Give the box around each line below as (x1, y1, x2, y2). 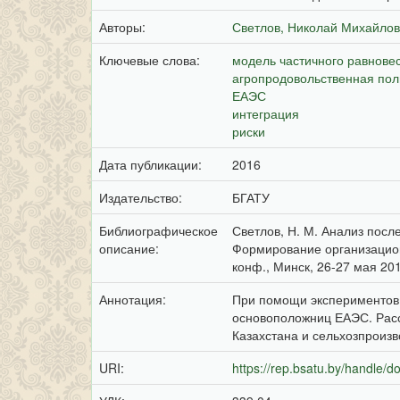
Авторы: (99, 18, 149, 36)
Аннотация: (99, 290, 170, 308)
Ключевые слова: (99, 51, 204, 69)
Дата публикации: (99, 155, 205, 173)
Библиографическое (99, 221, 218, 239)
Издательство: (99, 188, 186, 206)
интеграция (232, 104, 299, 122)
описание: (99, 239, 162, 257)
